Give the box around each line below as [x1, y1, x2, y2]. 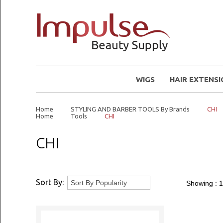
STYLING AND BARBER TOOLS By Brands [71, 106, 190, 112]
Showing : [186, 179, 219, 187]
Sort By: [36, 178, 64, 187]
